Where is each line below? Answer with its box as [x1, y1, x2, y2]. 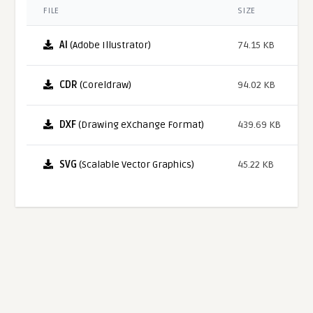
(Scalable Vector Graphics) [77, 159, 195, 171]
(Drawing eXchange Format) [76, 119, 205, 131]
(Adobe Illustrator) [68, 39, 152, 52]
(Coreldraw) [78, 79, 132, 92]
